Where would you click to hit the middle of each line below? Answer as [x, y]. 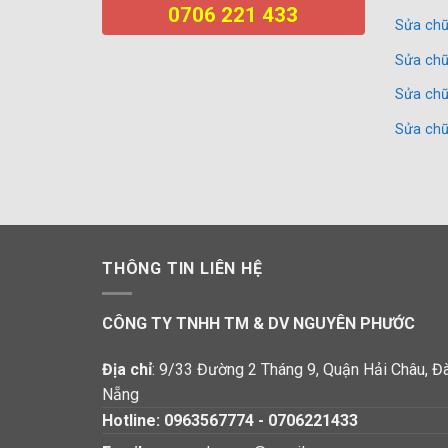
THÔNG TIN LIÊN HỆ [182, 269]
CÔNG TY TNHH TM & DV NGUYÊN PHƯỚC [258, 324]
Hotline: [133, 420]
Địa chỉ [127, 369]
